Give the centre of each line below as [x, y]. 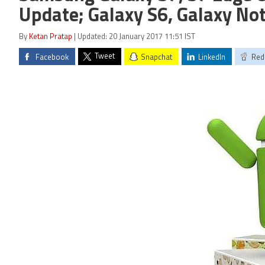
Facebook [52, 58]
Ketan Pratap [51, 37]
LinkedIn [212, 58]
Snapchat [156, 58]
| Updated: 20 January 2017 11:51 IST [134, 37]
